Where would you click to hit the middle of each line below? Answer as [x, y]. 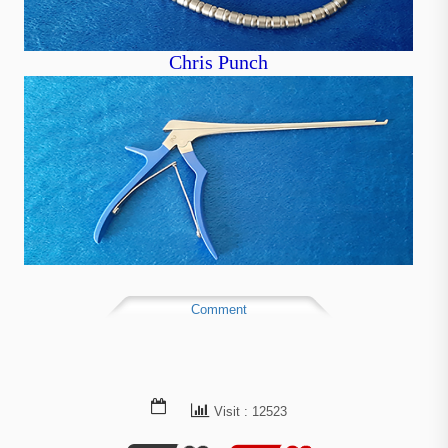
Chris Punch [218, 65]
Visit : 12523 [250, 411]
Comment [218, 309]
